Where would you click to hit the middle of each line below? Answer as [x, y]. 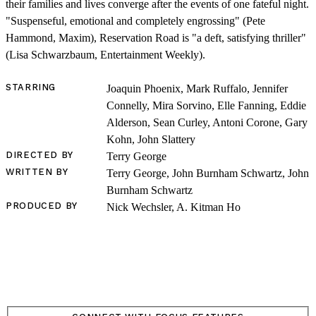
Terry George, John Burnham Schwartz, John [207, 174]
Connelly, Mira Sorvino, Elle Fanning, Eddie [206, 106]
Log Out [212, 290]
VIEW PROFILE [154, 289]
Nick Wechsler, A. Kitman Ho [173, 207]
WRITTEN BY [37, 172]
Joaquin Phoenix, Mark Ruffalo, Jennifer [197, 89]
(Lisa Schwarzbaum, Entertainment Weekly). [105, 55]
